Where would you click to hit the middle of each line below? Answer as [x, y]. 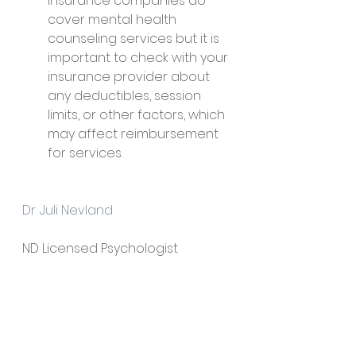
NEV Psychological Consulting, [115, 286]
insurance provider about [130, 77]
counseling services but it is [135, 39]
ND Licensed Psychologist [100, 248]
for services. [85, 153]
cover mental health [114, 19]
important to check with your [139, 58]
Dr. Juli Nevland [68, 210]
